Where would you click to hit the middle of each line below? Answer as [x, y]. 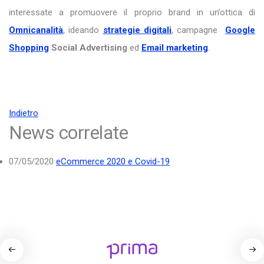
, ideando [83, 30]
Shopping [29, 48]
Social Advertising [89, 48]
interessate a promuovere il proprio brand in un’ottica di [132, 13]
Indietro [24, 113]
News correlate [68, 133]
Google [240, 30]
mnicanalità [39, 30]
